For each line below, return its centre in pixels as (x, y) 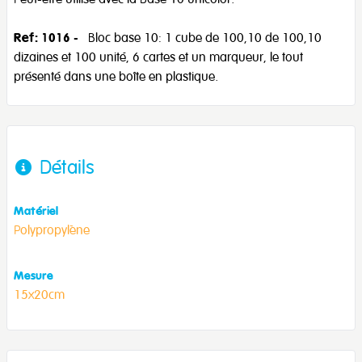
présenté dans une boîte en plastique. (116, 76)
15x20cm (39, 295)
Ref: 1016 (42, 38)
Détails (67, 167)
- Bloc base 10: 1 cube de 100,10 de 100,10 (196, 38)
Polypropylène (52, 230)
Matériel (36, 210)
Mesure (34, 275)
